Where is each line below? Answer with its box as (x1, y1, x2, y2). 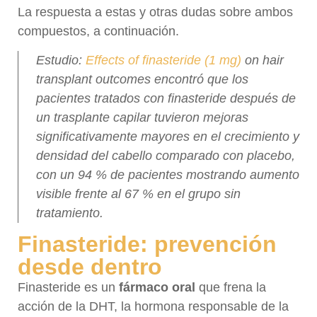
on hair (241, 52, 284, 67)
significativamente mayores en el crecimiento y (36, 129, 299, 144)
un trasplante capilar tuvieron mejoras (36, 110, 248, 125)
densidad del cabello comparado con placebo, (36, 148, 295, 163)
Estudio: (36, 52, 86, 67)
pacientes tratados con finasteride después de (36, 91, 296, 105)
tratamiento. (36, 205, 103, 220)
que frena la (199, 280, 266, 295)
